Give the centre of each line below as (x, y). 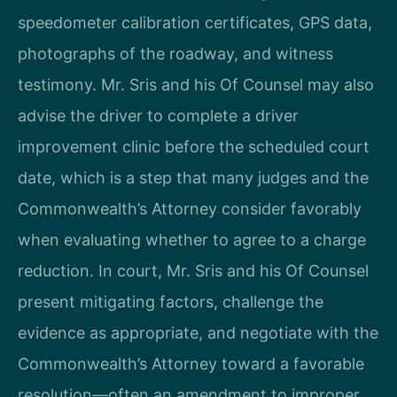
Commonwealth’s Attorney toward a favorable (191, 364)
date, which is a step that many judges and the (193, 178)
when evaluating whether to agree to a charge (192, 240)
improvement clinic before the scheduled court (194, 147)
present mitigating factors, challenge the (171, 302)
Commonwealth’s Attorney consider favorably (190, 209)
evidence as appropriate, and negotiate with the (198, 333)
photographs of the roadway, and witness (175, 54)
